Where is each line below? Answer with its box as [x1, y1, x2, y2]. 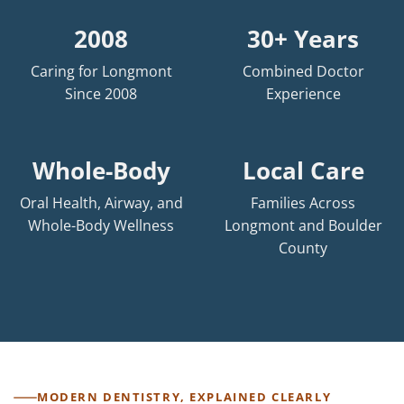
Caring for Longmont [30, 60, 172, 81]
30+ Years [247, 22, 359, 55]
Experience [265, 83, 341, 104]
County [279, 237, 327, 258]
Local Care [242, 153, 364, 187]
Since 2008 [65, 83, 137, 104]
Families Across [251, 192, 355, 213]
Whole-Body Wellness [28, 215, 174, 235]
